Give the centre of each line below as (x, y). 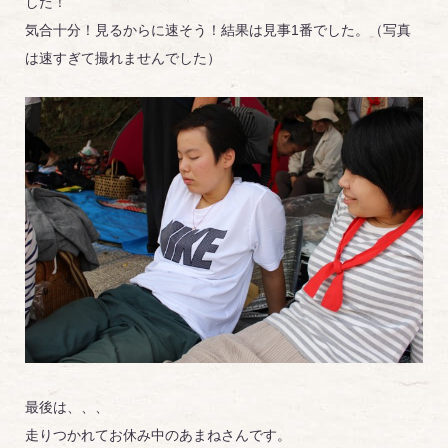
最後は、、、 (67, 406)
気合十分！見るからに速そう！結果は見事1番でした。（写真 (218, 30)
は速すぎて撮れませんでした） (123, 58)
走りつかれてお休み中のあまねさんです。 (158, 434)
